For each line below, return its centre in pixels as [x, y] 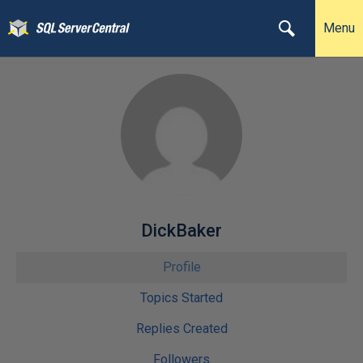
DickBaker [181, 231]
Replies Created [181, 329]
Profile [181, 267]
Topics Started [181, 298]
